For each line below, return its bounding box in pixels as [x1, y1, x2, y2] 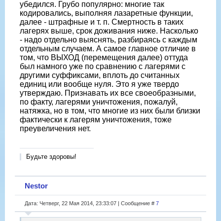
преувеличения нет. [20, 124, 91, 133]
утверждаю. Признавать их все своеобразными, [20, 89, 196, 98]
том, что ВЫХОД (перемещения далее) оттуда [20, 53, 188, 62]
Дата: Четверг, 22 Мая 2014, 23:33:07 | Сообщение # [25, 200, 156, 206]
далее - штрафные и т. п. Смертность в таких [20, 18, 184, 27]
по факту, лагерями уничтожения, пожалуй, [20, 98, 178, 107]
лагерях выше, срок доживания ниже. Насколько [20, 27, 198, 36]
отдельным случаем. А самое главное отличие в [20, 44, 196, 53]
